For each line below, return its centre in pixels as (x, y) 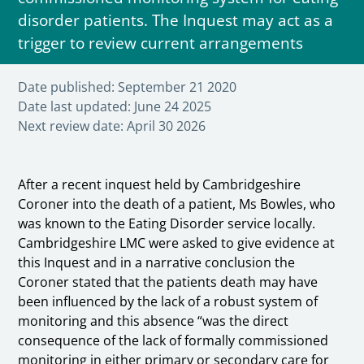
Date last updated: (75, 106)
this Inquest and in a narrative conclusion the (157, 262)
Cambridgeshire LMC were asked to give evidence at (177, 243)
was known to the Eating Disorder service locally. (169, 223)
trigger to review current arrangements (161, 43)
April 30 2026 (167, 126)
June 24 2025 (173, 106)
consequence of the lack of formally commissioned (173, 340)
